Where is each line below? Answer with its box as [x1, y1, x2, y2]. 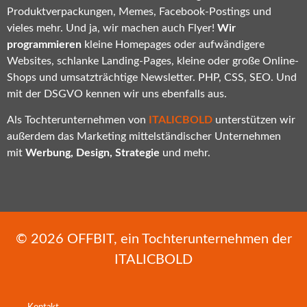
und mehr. [160, 147, 210, 158]
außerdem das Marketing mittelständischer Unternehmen [7, 130, 281, 142]
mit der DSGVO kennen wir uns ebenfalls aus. [7, 88, 227, 99]
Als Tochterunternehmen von [7, 114, 149, 125]
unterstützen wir [212, 114, 295, 125]
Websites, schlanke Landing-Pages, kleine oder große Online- [7, 55, 299, 66]
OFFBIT [66, 232, 114, 247]
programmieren [7, 38, 82, 50]
